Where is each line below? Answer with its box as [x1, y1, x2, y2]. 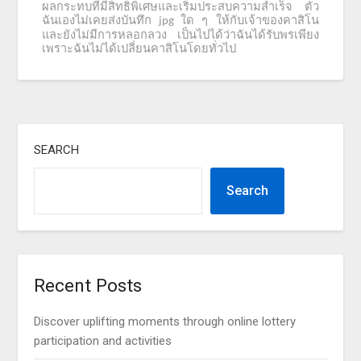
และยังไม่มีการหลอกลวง [42, 28, 168, 42]
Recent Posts [34, 275, 143, 297]
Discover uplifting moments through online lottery [34, 314, 297, 330]
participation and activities [34, 334, 172, 349]
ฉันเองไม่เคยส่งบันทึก [42, 14, 152, 27]
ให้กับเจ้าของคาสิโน [215, 14, 319, 27]
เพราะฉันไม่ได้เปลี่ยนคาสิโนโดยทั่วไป [42, 42, 237, 56]
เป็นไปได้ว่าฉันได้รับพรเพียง [176, 28, 319, 42]
